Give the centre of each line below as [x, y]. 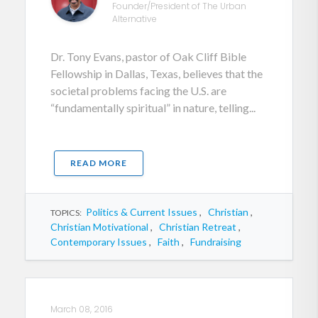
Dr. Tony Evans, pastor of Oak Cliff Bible [148, 56]
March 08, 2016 [82, 309]
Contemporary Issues [99, 242]
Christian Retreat [198, 227]
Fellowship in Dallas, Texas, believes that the [157, 73]
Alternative [134, 19]
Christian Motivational [99, 227]
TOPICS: [68, 213]
